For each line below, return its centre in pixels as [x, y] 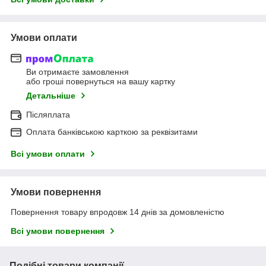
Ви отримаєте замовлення [77, 72]
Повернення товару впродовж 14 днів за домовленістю [118, 212]
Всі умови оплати [48, 154]
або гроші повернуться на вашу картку [101, 82]
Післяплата [48, 115]
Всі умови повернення [58, 231]
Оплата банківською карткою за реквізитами [112, 132]
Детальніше [51, 96]
